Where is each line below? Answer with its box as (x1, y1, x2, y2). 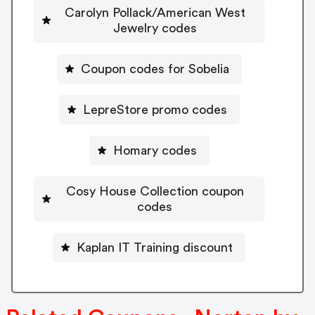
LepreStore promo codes (82, 103, 227, 116)
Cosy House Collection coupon (65, 184, 244, 198)
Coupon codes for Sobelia (80, 62, 229, 75)
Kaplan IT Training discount (77, 240, 233, 254)
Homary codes (112, 143, 197, 157)
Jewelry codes (112, 21, 197, 34)
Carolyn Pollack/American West (64, 6, 245, 19)
